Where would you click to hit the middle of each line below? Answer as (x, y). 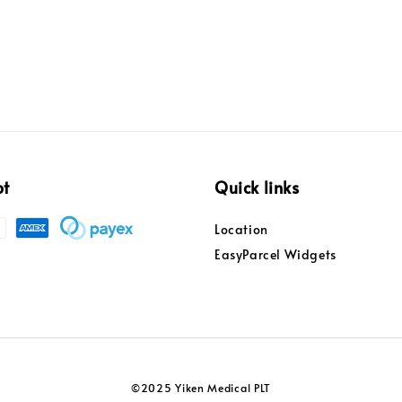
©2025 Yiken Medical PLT (201, 388)
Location (241, 230)
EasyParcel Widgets (275, 255)
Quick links (257, 188)
